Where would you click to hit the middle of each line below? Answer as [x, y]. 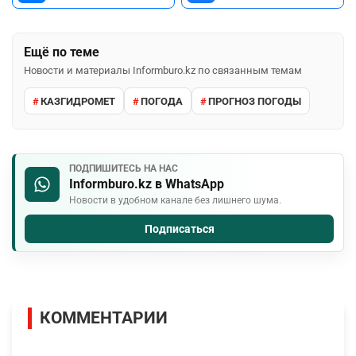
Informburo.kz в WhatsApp [147, 184]
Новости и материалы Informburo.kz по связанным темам [163, 71]
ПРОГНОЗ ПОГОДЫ [255, 101]
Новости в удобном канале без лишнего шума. [175, 201]
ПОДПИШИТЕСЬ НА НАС [124, 169]
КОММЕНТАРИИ [104, 318]
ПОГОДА [162, 101]
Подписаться [179, 229]
